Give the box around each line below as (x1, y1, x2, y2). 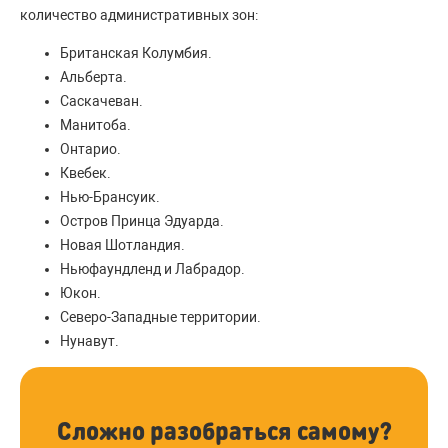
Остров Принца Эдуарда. (60, 213, 224, 230)
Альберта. (60, 69, 127, 86)
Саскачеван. (60, 93, 143, 110)
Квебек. (60, 165, 111, 182)
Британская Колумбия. (60, 45, 212, 62)
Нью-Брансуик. (60, 189, 160, 206)
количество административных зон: (20, 7, 258, 24)
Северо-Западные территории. (60, 309, 261, 326)
